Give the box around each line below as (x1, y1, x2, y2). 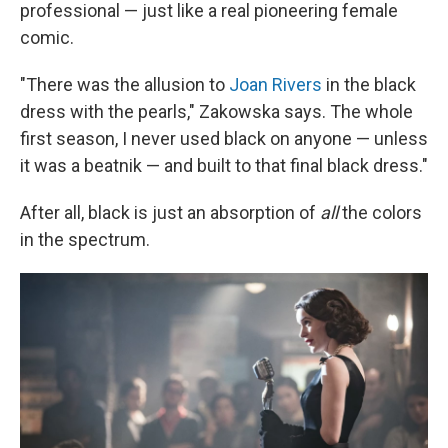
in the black (326, 74, 416, 96)
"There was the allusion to (20, 74, 225, 96)
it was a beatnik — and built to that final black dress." (20, 155, 428, 177)
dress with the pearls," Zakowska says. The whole (20, 101, 413, 123)
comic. (20, 27, 74, 49)
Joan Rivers (225, 74, 326, 96)
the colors (338, 202, 422, 224)
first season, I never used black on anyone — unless (20, 128, 428, 150)
